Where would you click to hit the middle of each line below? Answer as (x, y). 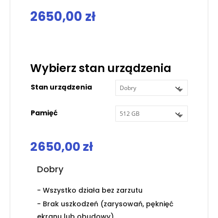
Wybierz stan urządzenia (100, 68)
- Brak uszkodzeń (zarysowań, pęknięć (105, 204)
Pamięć (44, 113)
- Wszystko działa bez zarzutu (90, 191)
